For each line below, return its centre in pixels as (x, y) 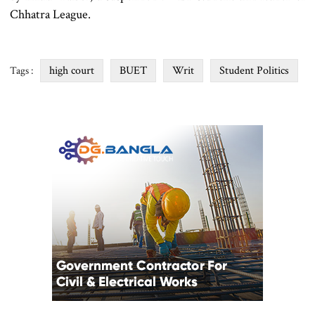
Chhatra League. (50, 15)
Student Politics (254, 71)
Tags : (21, 71)
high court (72, 71)
